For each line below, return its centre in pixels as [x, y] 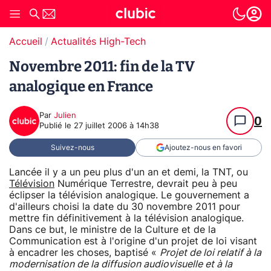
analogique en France [81, 87]
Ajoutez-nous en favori [203, 148]
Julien [65, 116]
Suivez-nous [72, 148]
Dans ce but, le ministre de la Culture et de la [113, 230]
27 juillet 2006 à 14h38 [116, 126]
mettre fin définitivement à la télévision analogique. [126, 218]
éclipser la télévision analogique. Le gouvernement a [129, 195]
